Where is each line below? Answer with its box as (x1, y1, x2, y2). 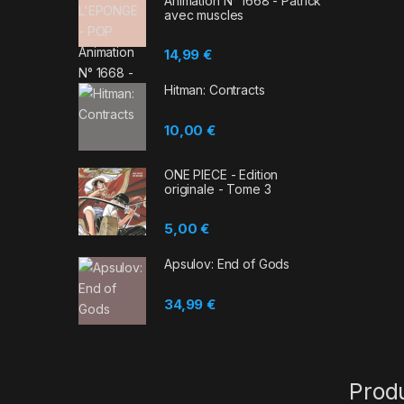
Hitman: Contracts (164, 82, 265, 98)
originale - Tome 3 (164, 181, 271, 197)
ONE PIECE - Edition (164, 167, 279, 183)
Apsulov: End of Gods (164, 256, 290, 272)
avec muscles (164, 6, 244, 23)
